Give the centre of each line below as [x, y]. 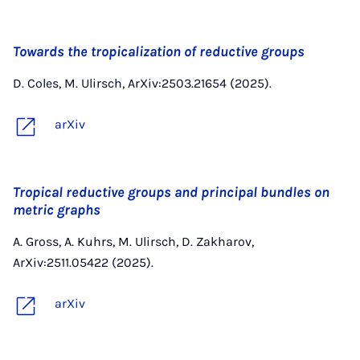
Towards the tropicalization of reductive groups [159, 51]
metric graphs [57, 210]
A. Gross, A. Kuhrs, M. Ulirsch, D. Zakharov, [133, 241]
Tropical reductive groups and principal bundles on [171, 192]
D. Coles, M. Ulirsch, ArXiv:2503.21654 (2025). [142, 83]
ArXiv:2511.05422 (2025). [83, 262]
